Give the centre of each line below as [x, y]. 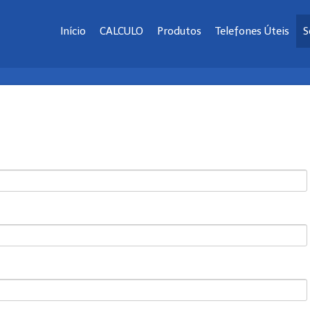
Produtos [179, 31]
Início [73, 31]
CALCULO [121, 31]
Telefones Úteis [252, 31]
